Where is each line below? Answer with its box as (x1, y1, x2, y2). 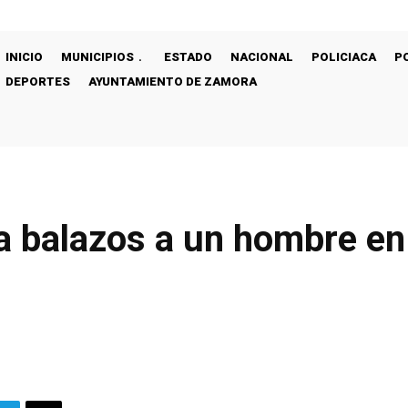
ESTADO (164, 50, 212, 64)
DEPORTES (5, 75, 70, 88)
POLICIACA (311, 50, 376, 64)
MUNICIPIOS (61, 50, 134, 64)
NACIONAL (230, 50, 293, 64)
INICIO (5, 50, 43, 64)
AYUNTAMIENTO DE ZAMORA (88, 75, 257, 88)
